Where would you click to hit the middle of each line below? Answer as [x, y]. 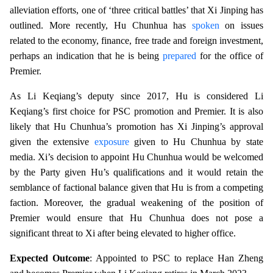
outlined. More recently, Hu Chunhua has [98, 25]
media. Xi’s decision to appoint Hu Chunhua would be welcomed [136, 157]
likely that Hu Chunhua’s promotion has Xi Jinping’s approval [136, 126]
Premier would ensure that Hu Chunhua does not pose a [136, 218]
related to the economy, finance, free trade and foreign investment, [136, 40]
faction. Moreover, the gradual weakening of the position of [136, 202]
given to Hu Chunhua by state [196, 141]
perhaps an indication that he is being [84, 55]
